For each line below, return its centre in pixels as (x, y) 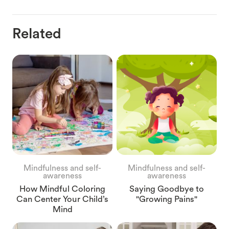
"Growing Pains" (167, 199)
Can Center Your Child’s (62, 199)
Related (37, 33)
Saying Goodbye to (167, 189)
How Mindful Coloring (62, 189)
